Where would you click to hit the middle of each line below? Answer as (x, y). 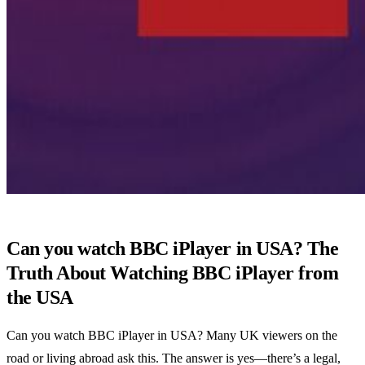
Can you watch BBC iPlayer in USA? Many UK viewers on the (172, 336)
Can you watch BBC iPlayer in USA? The (173, 249)
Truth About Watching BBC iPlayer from (173, 273)
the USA (40, 298)
